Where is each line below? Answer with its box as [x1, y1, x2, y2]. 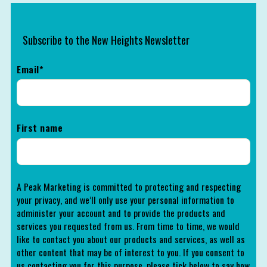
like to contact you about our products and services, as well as [17, 231, 245, 246]
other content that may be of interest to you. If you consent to [17, 244, 244, 259]
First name [17, 120, 63, 135]
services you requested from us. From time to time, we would [17, 218, 240, 233]
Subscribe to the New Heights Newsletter [23, 32, 190, 48]
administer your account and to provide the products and [17, 205, 225, 220]
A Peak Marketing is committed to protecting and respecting [17, 179, 241, 194]
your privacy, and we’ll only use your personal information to [17, 192, 234, 207]
